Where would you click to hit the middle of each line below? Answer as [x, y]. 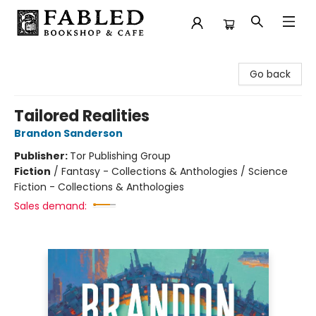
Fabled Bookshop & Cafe [71, 59]
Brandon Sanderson [68, 133]
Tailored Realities [82, 116]
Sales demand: [50, 206]
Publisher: [42, 156]
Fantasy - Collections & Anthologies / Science [175, 171]
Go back [270, 74]
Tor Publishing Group [120, 156]
